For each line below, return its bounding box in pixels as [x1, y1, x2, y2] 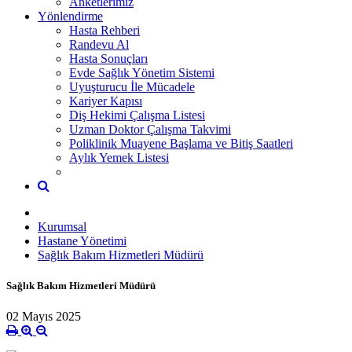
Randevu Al [69, 37, 129, 51]
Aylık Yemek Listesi [69, 150, 169, 164]
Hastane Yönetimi [38, 233, 126, 247]
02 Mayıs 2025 [6, 310, 81, 324]
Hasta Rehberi [69, 23, 140, 37]
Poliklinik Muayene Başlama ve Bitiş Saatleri [69, 136, 293, 150]
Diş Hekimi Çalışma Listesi [69, 108, 205, 122]
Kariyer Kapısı [69, 93, 142, 108]
